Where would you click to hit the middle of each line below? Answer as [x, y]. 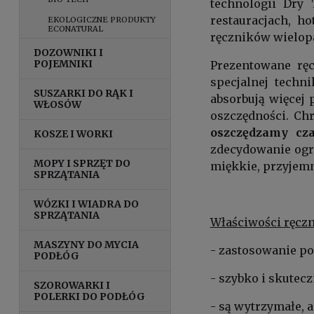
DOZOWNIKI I [69, 52]
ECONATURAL [76, 28]
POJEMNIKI [63, 63]
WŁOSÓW [58, 104]
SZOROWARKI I [72, 285]
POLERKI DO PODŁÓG [90, 296]
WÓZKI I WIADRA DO [87, 204]
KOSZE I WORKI [74, 134]
